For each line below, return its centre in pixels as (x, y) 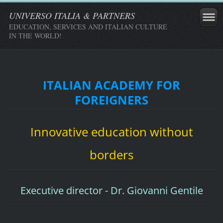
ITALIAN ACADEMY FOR (111, 85)
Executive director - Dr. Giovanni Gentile (111, 190)
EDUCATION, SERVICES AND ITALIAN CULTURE (88, 27)
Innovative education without (111, 132)
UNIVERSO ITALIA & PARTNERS (72, 15)
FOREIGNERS (111, 100)
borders (111, 155)
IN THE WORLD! (35, 36)
